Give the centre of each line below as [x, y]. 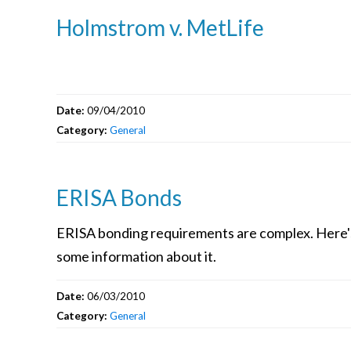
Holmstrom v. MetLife [160, 27]
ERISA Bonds [119, 197]
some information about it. [136, 256]
